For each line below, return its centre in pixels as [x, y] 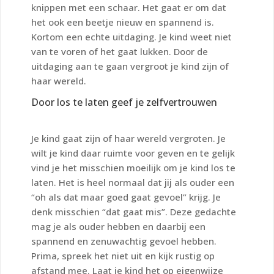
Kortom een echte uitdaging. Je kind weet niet [131, 36]
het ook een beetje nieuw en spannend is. [123, 22]
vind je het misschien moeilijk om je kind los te [133, 167]
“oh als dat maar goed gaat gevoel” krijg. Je [126, 197]
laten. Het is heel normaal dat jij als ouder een [133, 182]
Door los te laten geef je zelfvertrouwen [124, 102]
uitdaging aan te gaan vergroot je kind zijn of [130, 66]
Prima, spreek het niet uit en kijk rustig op [123, 255]
